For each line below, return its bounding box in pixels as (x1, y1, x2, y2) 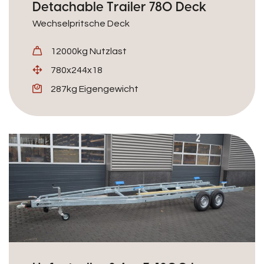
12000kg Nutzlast (51, 47, 127, 56)
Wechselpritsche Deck (32, 19, 130, 28)
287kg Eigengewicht (51, 84, 138, 94)
